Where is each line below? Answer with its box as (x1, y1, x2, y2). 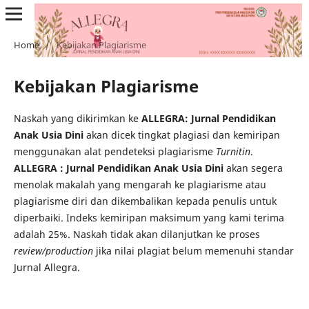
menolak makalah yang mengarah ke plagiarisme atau (13, 177, 266, 191)
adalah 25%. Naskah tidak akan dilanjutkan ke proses (13, 227, 260, 241)
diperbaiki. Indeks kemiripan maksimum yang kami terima (13, 210, 284, 224)
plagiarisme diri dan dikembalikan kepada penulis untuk (13, 194, 277, 208)
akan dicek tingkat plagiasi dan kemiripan (83, 128, 280, 141)
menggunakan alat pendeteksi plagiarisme (13, 144, 216, 158)
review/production (13, 243, 93, 257)
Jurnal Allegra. (13, 260, 80, 274)
